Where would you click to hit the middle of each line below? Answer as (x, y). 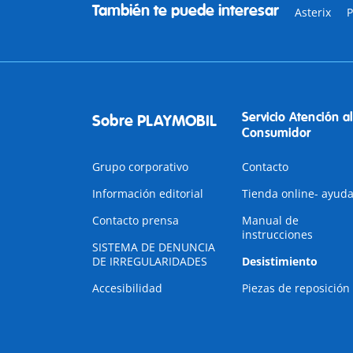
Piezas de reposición (295, 288)
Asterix (313, 12)
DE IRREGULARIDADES (150, 261)
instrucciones (277, 234)
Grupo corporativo (140, 167)
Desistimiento (279, 261)
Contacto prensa (136, 220)
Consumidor (276, 133)
